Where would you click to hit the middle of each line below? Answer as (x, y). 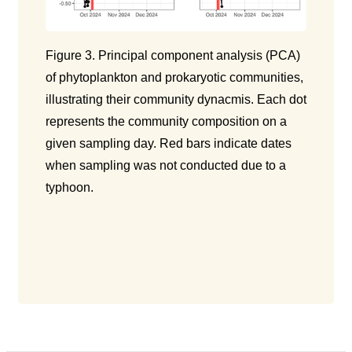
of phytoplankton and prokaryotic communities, (174, 77)
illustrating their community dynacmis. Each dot (176, 99)
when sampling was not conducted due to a (166, 165)
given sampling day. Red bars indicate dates (169, 143)
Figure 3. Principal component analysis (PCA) (173, 55)
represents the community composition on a (166, 121)
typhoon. (70, 187)
